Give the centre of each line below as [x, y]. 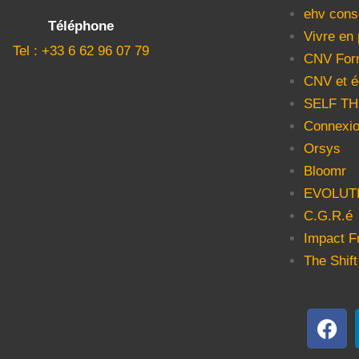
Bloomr [325, 171]
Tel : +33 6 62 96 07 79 [81, 50]
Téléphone [81, 26]
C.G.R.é [329, 216]
